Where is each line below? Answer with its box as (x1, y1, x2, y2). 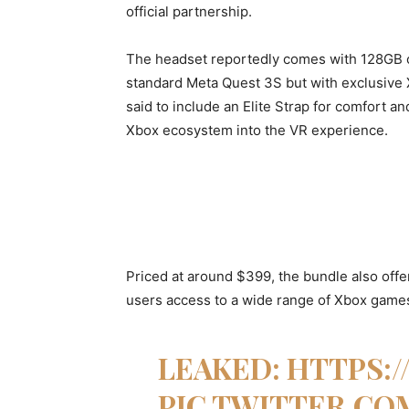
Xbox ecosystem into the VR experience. (126, 121, 388, 139)
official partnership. (126, 3, 252, 20)
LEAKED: (157, 348, 287, 387)
